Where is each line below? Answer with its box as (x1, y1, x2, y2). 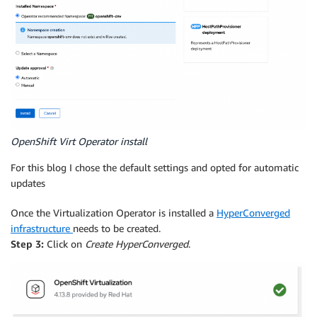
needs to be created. (73, 221, 161, 234)
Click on (44, 237, 85, 250)
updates (11, 176, 45, 189)
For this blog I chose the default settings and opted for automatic (11, 161, 299, 173)
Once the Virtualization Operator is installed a (11, 206, 217, 219)
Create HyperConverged (85, 237, 188, 250)
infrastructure (11, 221, 73, 234)
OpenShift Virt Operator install (11, 134, 147, 147)
